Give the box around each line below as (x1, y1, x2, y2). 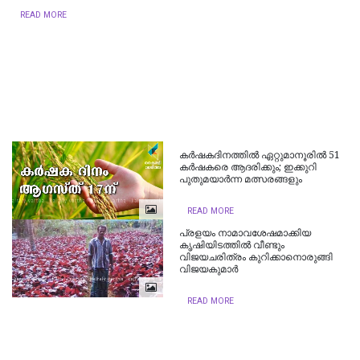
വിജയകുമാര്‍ (179, 264, 239, 276)
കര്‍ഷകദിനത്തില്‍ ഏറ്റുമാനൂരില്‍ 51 (179, 149, 341, 162)
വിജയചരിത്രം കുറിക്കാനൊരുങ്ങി (179, 252, 333, 264)
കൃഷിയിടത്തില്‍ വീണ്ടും (179, 239, 285, 252)
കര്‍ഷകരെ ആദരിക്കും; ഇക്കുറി (179, 162, 317, 174)
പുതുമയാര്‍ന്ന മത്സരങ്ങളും (179, 174, 303, 186)
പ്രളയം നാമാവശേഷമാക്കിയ (179, 227, 312, 239)
